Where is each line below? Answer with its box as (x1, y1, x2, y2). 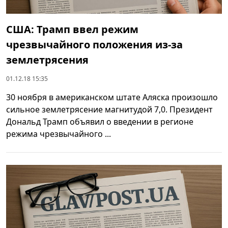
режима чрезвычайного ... (6, 128, 111, 139)
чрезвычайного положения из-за (6, 37, 183, 51)
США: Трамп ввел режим (6, 22, 138, 36)
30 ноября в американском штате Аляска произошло (6, 91, 218, 103)
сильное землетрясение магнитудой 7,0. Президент (6, 103, 213, 115)
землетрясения (6, 52, 89, 67)
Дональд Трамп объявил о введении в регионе (6, 116, 193, 127)
